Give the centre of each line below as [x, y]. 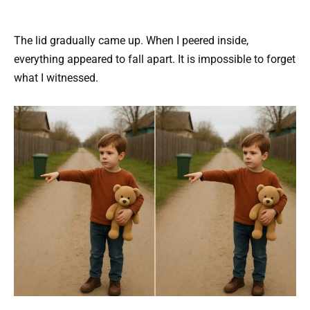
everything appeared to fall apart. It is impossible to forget [155, 60]
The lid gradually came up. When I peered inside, [131, 41]
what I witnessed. [56, 78]
